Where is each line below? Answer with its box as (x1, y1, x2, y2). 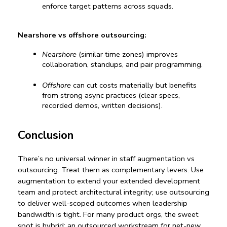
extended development (120, 176, 200, 186)
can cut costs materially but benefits (71, 80, 197, 91)
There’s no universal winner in (18, 154, 120, 164)
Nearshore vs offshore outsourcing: (18, 30, 146, 41)
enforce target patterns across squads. (42, 1, 173, 12)
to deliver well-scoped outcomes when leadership (18, 198, 187, 209)
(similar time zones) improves (77, 49, 178, 60)
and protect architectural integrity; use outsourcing (35, 187, 209, 198)
